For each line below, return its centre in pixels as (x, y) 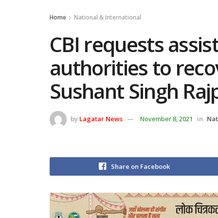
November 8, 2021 (166, 118)
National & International (108, 17)
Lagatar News (101, 118)
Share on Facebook (140, 166)
